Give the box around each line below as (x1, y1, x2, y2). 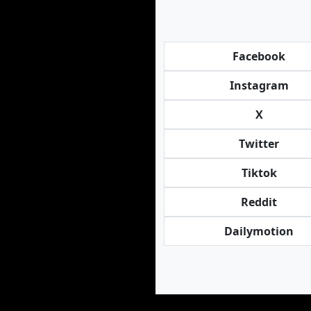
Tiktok (241, 165, 277, 180)
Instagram (229, 78, 289, 93)
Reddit (241, 194, 278, 210)
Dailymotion (224, 224, 294, 239)
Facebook (233, 49, 286, 64)
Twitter (239, 136, 280, 151)
